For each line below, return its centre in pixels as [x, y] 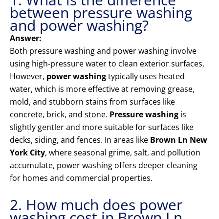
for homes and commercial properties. [81, 178]
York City [27, 153]
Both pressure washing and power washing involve [103, 51]
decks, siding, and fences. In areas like [80, 140]
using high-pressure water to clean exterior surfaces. [107, 64]
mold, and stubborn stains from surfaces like [92, 102]
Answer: [26, 38]
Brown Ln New [179, 140]
